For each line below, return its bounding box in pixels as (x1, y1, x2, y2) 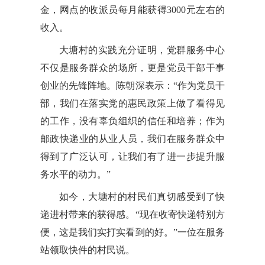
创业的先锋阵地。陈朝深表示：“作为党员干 (40, 80, 225, 91)
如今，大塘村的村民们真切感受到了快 (59, 191, 225, 202)
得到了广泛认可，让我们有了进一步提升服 (40, 151, 225, 161)
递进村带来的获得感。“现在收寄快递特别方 (40, 209, 225, 219)
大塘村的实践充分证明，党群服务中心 (59, 44, 225, 55)
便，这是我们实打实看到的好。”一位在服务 (40, 227, 225, 237)
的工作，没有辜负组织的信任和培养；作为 (40, 115, 225, 126)
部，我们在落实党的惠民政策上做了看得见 (40, 98, 225, 108)
